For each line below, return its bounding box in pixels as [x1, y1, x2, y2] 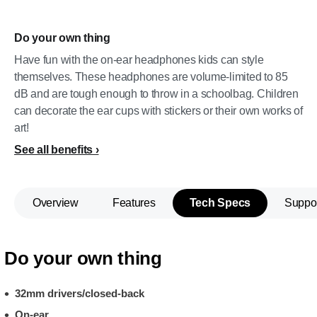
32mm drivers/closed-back [15, 287, 144, 299]
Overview [33, 197, 79, 209]
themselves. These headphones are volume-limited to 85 [14, 71, 288, 83]
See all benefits [14, 144, 93, 156]
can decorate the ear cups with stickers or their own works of [14, 105, 303, 117]
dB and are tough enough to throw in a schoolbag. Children [14, 88, 299, 100]
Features [112, 197, 156, 209]
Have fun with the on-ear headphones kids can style [14, 54, 264, 66]
